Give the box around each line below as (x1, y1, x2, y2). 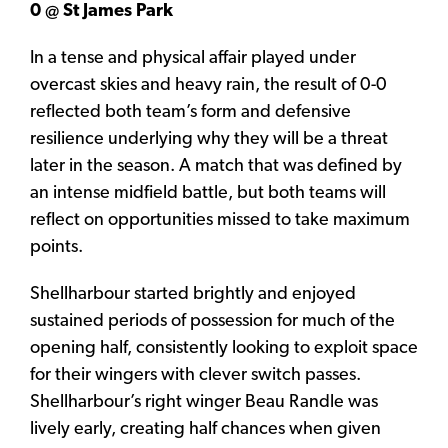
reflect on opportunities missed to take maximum (30, 210, 410, 230)
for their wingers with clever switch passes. (30, 365, 361, 385)
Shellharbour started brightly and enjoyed (30, 284, 356, 304)
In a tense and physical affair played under (30, 48, 356, 68)
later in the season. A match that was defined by (30, 156, 402, 176)
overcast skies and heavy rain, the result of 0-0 (30, 75, 387, 95)
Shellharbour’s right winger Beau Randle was (30, 392, 378, 412)
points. (30, 237, 83, 257)
